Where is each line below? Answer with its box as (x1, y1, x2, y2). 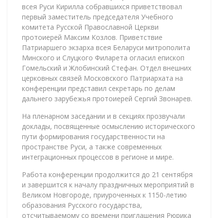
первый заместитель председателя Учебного (22, 12, 173, 21)
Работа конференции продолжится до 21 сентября (22, 169, 193, 179)
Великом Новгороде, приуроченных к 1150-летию (22, 190, 187, 200)
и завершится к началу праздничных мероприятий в (22, 180, 194, 189)
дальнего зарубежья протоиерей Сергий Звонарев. (22, 93, 192, 103)
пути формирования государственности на (22, 131, 165, 141)
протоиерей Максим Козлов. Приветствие (22, 32, 163, 42)
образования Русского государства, (22, 200, 142, 210)
